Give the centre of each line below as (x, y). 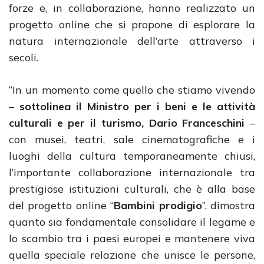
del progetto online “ (62, 205)
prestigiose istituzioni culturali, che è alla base (132, 189)
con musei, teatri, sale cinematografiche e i (132, 139)
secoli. (24, 57)
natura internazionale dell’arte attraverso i (132, 41)
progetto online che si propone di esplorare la (132, 24)
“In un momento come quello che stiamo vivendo (132, 90)
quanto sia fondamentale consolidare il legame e (132, 222)
